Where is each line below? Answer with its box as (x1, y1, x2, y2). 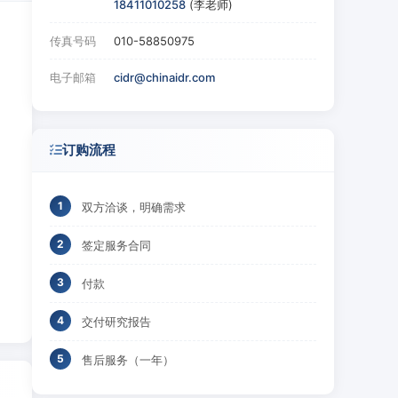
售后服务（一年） (82, 353, 174, 367)
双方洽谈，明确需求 (82, 200, 186, 214)
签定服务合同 (82, 238, 151, 252)
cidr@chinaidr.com (114, 70, 215, 84)
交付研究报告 (82, 314, 151, 329)
